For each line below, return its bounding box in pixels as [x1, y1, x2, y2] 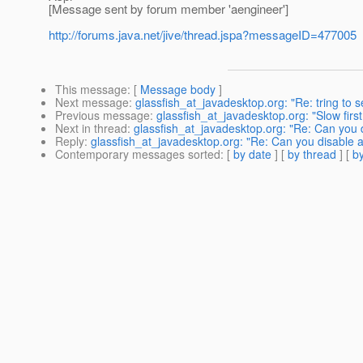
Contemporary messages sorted [55, 146, 220, 163]
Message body [140, 81, 216, 98]
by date [233, 146, 271, 163]
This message [55, 81, 127, 98]
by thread [288, 146, 336, 163]
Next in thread [55, 120, 127, 137]
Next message [55, 94, 129, 111]
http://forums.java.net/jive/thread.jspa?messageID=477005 [49, 26, 357, 44]
